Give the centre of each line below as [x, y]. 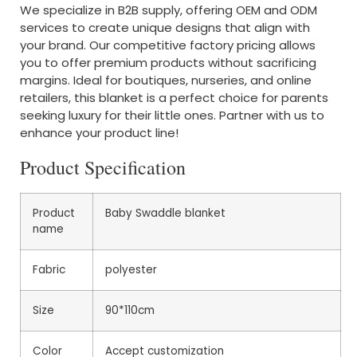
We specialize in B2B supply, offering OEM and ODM [169, 10]
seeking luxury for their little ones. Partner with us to [172, 116]
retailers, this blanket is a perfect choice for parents [174, 98]
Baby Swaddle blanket [165, 213]
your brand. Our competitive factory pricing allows [168, 45]
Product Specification [103, 167]
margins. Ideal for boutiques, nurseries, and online [166, 80]
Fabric [49, 269]
